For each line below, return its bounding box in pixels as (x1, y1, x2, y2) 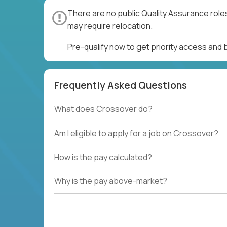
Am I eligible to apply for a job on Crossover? (54, 127, 218, 139)
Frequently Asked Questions (54, 79, 187, 92)
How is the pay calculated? (54, 151, 152, 163)
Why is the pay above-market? (54, 175, 167, 187)
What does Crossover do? (54, 103, 153, 115)
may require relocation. (67, 20, 153, 31)
